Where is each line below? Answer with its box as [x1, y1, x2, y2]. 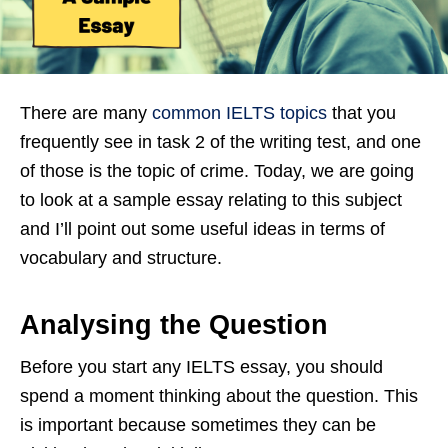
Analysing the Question [20, 310, 328, 340]
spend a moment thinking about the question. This [20, 386, 418, 406]
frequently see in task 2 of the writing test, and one [20, 132, 421, 152]
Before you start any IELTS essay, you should [20, 357, 383, 377]
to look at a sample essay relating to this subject [20, 190, 402, 210]
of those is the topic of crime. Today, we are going [20, 161, 414, 181]
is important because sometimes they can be [20, 415, 376, 435]
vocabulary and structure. [20, 248, 222, 268]
